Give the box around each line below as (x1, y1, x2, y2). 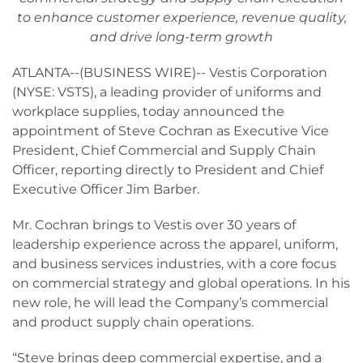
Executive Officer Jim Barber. (12, 181, 199, 197)
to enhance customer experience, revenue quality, (16, 10, 347, 25)
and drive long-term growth (90, 29, 273, 45)
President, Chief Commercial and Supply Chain (12, 143, 316, 158)
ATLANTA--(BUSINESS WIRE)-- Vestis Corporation (12, 65, 327, 80)
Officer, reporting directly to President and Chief (12, 162, 323, 177)
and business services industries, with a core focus (12, 256, 336, 271)
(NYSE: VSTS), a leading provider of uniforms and (12, 84, 322, 100)
